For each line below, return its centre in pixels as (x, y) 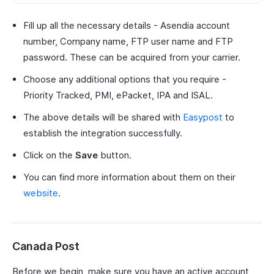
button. (115, 155)
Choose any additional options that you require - (125, 80)
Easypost (203, 117)
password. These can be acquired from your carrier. (132, 57)
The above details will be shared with (103, 117)
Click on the (49, 155)
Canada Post (46, 246)
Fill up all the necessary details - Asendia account (127, 26)
